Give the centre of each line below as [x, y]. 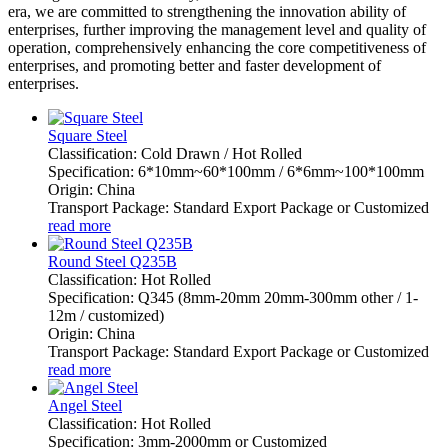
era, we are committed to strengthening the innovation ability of [207, 11]
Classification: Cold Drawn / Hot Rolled [175, 153]
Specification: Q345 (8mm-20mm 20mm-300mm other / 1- [233, 297]
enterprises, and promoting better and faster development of [194, 65]
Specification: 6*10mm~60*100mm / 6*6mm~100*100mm [236, 171]
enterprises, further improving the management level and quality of [217, 29]
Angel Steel [85, 405]
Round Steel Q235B [112, 261]
